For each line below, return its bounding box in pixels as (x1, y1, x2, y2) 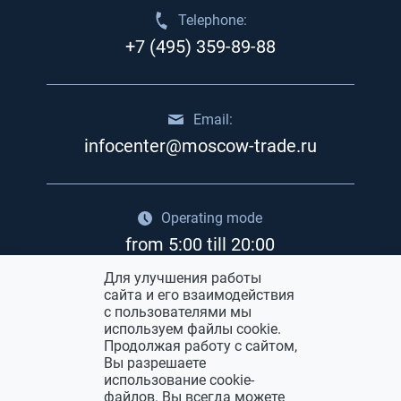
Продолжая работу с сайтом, (104, 337, 297, 354)
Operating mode (161, 209, 263, 227)
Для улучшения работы (104, 269, 261, 286)
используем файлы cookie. (104, 320, 281, 337)
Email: (192, 110, 233, 128)
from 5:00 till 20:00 (125, 234, 276, 256)
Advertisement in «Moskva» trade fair (51, 298, 349, 320)
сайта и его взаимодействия (104, 286, 294, 303)
